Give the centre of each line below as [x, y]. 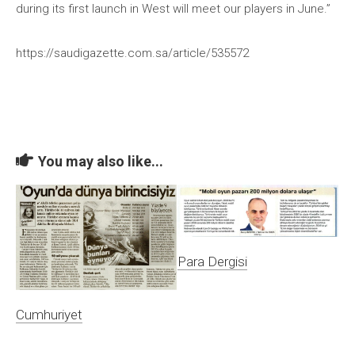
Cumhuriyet [49, 314]
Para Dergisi [212, 261]
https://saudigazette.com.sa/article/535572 [132, 53]
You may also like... [101, 161]
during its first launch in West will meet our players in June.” [173, 9]
